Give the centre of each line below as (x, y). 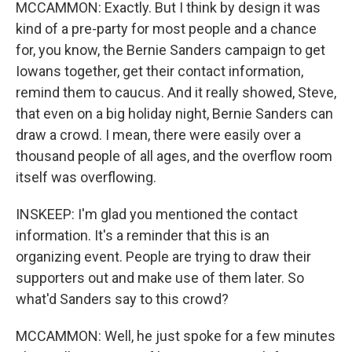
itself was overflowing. (86, 177)
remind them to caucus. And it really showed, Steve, (176, 92)
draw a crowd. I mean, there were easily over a (158, 135)
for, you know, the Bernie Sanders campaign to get (170, 50)
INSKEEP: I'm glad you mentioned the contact (157, 214)
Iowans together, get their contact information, (159, 71)
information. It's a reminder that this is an (143, 235)
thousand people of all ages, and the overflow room (174, 156)
